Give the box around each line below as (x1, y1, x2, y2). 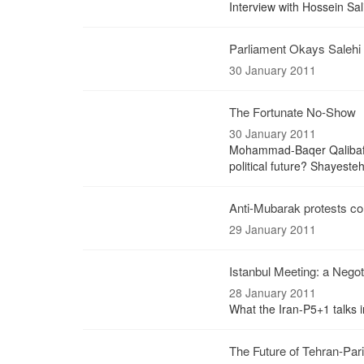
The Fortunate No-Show (229, 103, 356, 120)
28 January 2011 (229, 284, 316, 301)
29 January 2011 (229, 221, 316, 237)
